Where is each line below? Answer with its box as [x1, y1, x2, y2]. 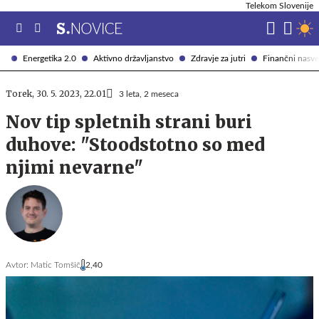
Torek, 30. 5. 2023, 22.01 [6, 88, 106, 99]
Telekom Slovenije [246, 1, 313, 10]
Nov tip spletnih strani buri [6, 111, 252, 133]
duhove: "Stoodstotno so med [6, 134, 265, 156]
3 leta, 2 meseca [119, 90, 179, 98]
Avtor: [6, 261, 28, 269]
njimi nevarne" [6, 157, 143, 179]
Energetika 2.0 [23, 53, 76, 63]
